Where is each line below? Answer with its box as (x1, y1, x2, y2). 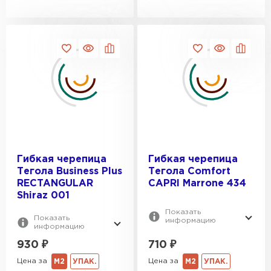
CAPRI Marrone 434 (148, 178, 246, 188)
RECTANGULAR (17, 178, 93, 188)
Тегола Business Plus (17, 166, 122, 176)
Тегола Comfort (148, 166, 230, 176)
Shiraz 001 (17, 191, 70, 200)
